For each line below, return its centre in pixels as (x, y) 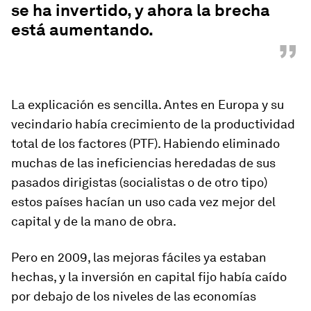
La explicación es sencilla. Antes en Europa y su (148, 104)
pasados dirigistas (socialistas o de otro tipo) (139, 182)
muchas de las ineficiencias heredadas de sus (143, 163)
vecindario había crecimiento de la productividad (153, 124)
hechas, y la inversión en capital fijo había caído (149, 277)
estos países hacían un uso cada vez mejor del (143, 202)
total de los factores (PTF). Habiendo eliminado (145, 143)
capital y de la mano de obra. (94, 221)
